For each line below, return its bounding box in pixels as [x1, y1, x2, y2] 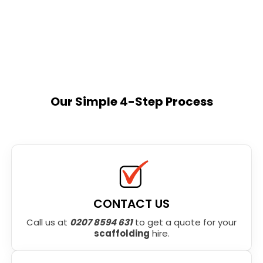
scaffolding [93, 227, 150, 240]
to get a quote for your [133, 215, 237, 228]
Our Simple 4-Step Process [50, 93, 213, 110]
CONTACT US [93, 195, 170, 212]
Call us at [26, 215, 70, 228]
